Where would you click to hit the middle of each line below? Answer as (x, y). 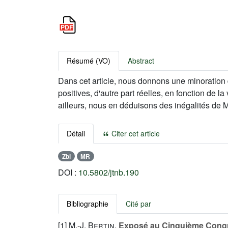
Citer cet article (135, 133)
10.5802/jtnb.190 (109, 173)
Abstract (141, 61)
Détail (76, 133)
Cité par (138, 204)
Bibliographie (88, 204)
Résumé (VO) (89, 61)
